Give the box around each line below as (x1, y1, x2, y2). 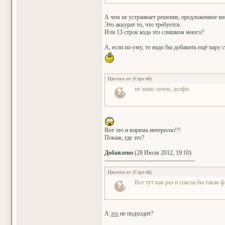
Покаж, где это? (104, 134, 144, 141)
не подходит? (119, 210, 153, 217)
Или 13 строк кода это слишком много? (104, 29, 204, 36)
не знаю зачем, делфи (135, 85, 189, 92)
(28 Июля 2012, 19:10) (133, 149, 191, 156)
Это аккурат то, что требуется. (104, 21, 181, 28)
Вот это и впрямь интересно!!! (104, 127, 181, 134)
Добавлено (104, 149, 133, 156)
